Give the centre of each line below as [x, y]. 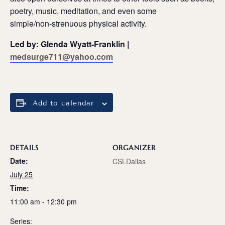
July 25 [21, 175]
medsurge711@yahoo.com [62, 57]
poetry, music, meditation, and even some [83, 11]
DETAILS [24, 148]
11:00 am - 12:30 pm [43, 202]
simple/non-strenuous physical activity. [78, 24]
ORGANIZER [134, 148]
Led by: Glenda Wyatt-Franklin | [70, 44]
